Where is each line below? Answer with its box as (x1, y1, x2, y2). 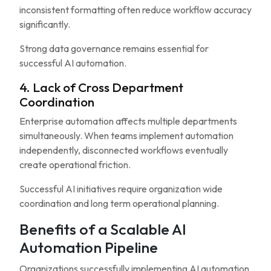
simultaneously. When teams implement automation (19, 129, 233, 142)
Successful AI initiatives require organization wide (19, 183, 223, 195)
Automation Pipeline (19, 238, 158, 257)
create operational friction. (19, 158, 131, 171)
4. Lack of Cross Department (19, 79, 183, 95)
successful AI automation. (19, 57, 126, 69)
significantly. (19, 18, 70, 30)
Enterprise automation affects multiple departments (19, 115, 237, 127)
